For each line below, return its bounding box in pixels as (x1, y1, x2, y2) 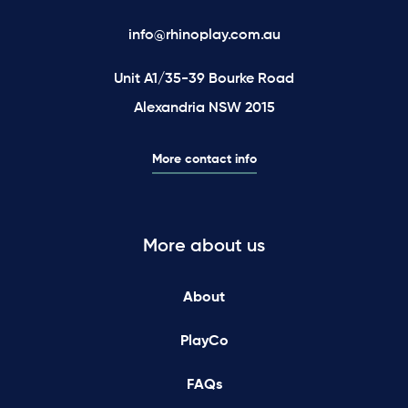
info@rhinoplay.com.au (127, 27, 280, 43)
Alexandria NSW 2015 (133, 100, 275, 116)
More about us (143, 237, 265, 256)
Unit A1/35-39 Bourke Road (114, 71, 294, 87)
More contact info (151, 152, 257, 166)
